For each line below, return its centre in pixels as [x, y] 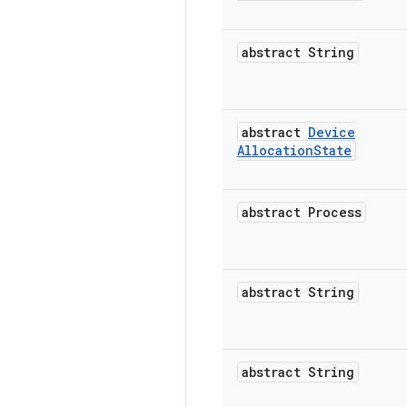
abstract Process [302, 212]
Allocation [275, 150]
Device [332, 132]
